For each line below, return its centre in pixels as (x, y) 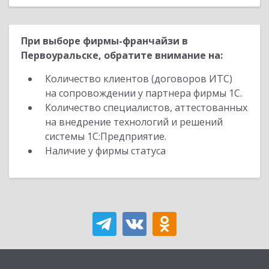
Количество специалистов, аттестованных (146, 107)
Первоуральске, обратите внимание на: (122, 55)
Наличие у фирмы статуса (107, 151)
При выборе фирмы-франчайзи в (104, 41)
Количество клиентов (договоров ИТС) (139, 79)
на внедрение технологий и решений (134, 122)
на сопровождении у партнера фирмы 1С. (144, 93)
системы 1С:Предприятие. (106, 136)
